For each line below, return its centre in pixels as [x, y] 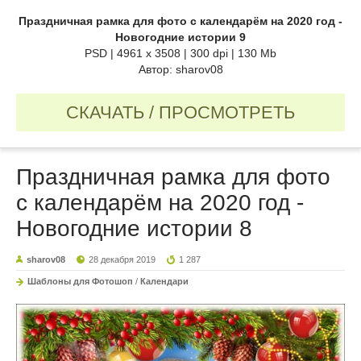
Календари [164, 281]
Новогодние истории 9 [180, 37]
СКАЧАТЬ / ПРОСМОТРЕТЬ [180, 112]
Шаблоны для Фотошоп [80, 281]
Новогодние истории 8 [134, 228]
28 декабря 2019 [122, 259]
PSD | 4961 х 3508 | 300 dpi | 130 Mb [180, 53]
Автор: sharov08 [180, 69]
